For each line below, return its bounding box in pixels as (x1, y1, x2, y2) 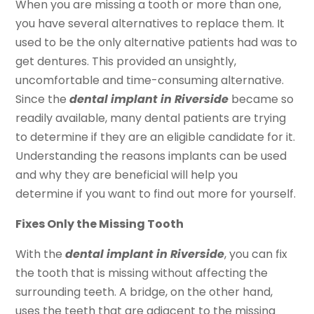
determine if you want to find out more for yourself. (15, 186, 296, 203)
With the (15, 246, 66, 263)
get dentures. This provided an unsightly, (15, 53, 237, 70)
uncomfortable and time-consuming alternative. (15, 72, 285, 89)
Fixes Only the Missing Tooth (15, 216, 184, 233)
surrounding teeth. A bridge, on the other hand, (15, 284, 273, 301)
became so (228, 91, 294, 108)
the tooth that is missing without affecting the (15, 265, 268, 282)
